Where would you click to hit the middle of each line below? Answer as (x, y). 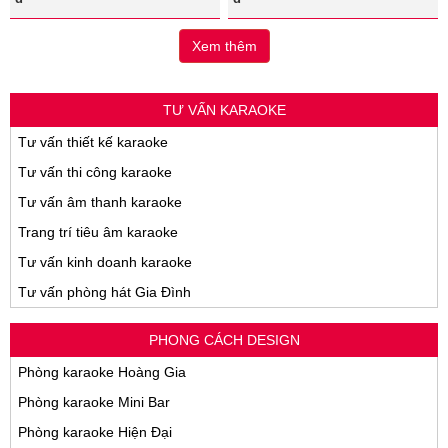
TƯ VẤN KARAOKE (224, 110)
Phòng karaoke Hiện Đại (95, 432)
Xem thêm (224, 46)
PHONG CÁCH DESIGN (224, 340)
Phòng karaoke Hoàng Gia (102, 372)
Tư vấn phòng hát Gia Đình (104, 292)
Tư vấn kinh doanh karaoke (105, 262)
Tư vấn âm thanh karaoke (100, 202)
